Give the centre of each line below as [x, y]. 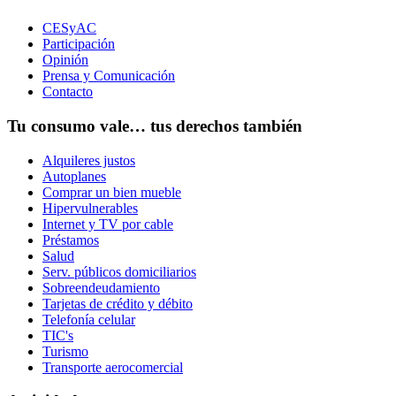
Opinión [65, 60]
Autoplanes [74, 176]
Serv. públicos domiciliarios [119, 271]
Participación [79, 44]
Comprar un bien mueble [112, 192]
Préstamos [71, 240]
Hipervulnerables [90, 208]
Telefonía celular [89, 319]
